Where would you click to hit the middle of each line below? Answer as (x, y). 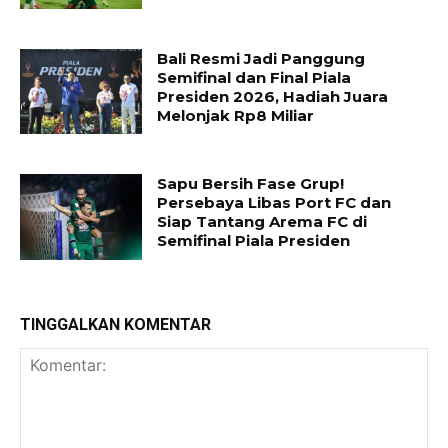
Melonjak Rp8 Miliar (236, 115)
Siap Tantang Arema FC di (262, 222)
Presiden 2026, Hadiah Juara (273, 96)
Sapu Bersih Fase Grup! (251, 184)
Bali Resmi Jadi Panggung (261, 58)
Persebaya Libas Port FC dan (274, 203)
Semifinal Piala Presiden (254, 241)
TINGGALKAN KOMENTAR (115, 324)
